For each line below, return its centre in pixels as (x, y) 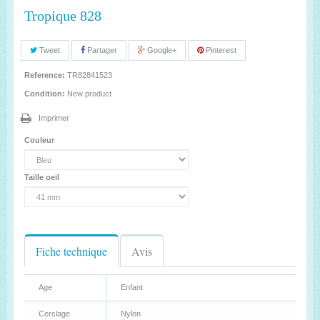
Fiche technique (71, 251)
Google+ (161, 50)
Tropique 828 (63, 15)
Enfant (132, 287)
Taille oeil (43, 177)
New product (89, 94)
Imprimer (54, 118)
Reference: (45, 75)
